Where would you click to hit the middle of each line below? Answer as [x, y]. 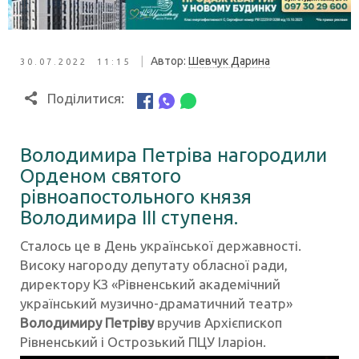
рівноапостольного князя [136, 197]
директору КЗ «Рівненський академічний [150, 284]
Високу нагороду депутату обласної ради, [154, 265]
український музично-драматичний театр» [156, 304]
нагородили [270, 155]
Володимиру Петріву [87, 323]
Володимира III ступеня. [129, 218]
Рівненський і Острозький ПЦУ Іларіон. [143, 342]
